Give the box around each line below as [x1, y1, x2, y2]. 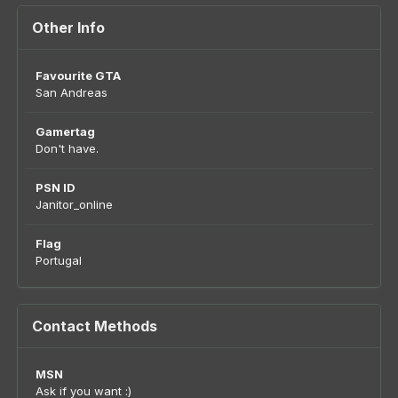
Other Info [32, 19, 105, 36]
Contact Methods [32, 317, 157, 335]
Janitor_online [36, 197, 113, 211]
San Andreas [36, 85, 107, 99]
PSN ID [36, 180, 76, 195]
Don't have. [36, 141, 99, 155]
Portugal [36, 253, 82, 267]
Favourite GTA [36, 68, 121, 83]
